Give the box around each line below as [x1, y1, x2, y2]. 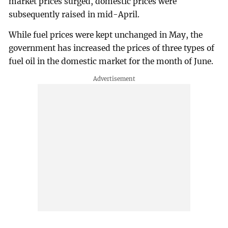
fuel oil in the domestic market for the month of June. [9, 56, 214, 66]
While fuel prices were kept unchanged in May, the [9, 30, 203, 40]
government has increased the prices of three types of [9, 43, 215, 53]
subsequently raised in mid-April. [9, 10, 140, 20]
